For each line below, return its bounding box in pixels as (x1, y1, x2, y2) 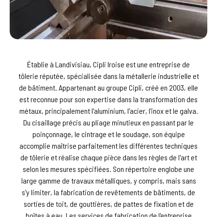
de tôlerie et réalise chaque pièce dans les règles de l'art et (20, 152, 197, 162)
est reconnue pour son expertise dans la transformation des (19, 94, 198, 104)
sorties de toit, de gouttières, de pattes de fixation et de (23, 199, 194, 208)
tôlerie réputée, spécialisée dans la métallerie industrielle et (18, 71, 199, 80)
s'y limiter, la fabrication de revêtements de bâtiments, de (22, 187, 195, 197)
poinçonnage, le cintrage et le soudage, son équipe (32, 129, 185, 139)
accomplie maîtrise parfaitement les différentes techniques (19, 140, 198, 150)
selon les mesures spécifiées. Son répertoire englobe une (23, 164, 194, 173)
